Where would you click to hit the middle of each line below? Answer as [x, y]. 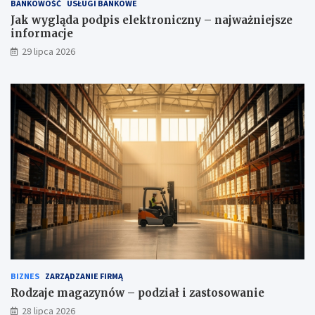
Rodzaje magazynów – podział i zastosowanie [137, 293]
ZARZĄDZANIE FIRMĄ [84, 276]
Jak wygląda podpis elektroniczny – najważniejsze [152, 20]
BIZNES [25, 276]
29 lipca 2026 [49, 51]
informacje [42, 33]
